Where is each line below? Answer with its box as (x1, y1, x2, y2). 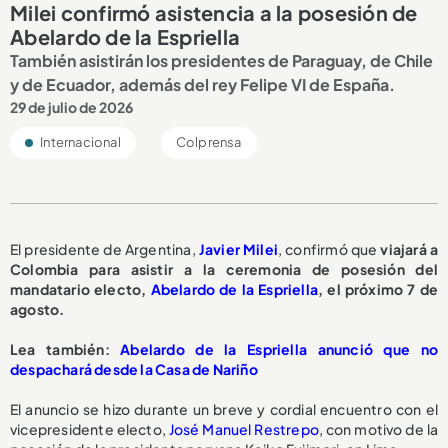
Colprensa (175, 133, 242, 150)
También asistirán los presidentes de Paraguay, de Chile (10, 49, 433, 71)
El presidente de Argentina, (10, 239, 199, 258)
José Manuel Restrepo (168, 419, 319, 438)
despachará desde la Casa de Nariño (10, 359, 258, 378)
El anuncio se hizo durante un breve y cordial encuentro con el (10, 399, 438, 418)
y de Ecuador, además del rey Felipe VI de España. (10, 73, 395, 95)
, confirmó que (278, 239, 381, 258)
